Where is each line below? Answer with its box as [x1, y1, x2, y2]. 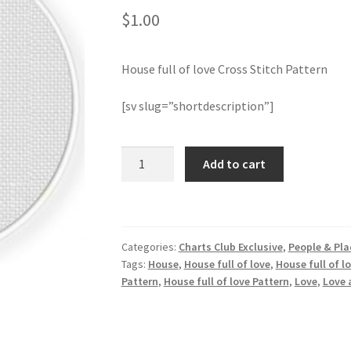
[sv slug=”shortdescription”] [121, 98, 274, 114]
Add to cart [203, 155, 266, 172]
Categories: [121, 240, 179, 255]
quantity [120, 284, 166, 300]
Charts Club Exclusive [178, 240, 283, 255]
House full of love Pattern [163, 274, 289, 289]
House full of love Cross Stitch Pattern [121, 60, 327, 77]
